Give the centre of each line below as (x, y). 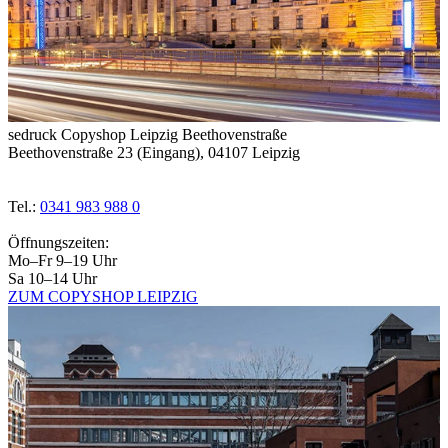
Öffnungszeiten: (58, 243)
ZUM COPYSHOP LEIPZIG (103, 297)
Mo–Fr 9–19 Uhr (62, 261)
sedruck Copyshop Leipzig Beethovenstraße (147, 135)
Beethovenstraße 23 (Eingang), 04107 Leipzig (154, 153)
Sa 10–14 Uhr (52, 279)
